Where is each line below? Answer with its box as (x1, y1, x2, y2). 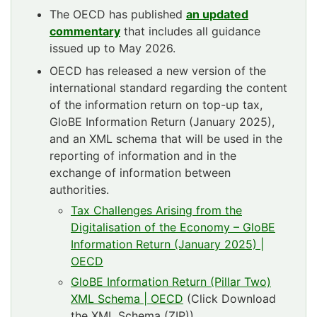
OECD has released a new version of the (50, 63, 266, 78)
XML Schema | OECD (71, 291, 183, 306)
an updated (186, 6, 248, 21)
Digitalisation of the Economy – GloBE (71, 219, 275, 234)
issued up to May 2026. (50, 40, 175, 55)
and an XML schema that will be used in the (50, 131, 282, 146)
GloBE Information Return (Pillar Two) (71, 274, 271, 289)
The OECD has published (50, 6, 186, 21)
